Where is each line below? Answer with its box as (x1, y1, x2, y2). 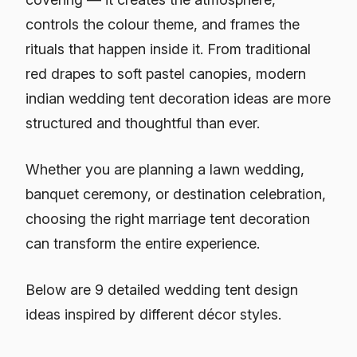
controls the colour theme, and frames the (25, 15, 300, 33)
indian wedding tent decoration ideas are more (25, 89, 331, 107)
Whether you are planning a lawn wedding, (25, 160, 304, 178)
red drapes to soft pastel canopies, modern (25, 65, 306, 82)
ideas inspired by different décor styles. (25, 305, 281, 323)
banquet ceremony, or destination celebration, (25, 185, 326, 202)
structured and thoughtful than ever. (25, 114, 260, 131)
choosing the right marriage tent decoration (25, 210, 310, 227)
